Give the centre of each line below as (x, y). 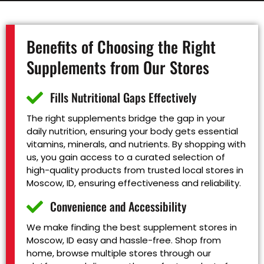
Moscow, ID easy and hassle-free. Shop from (124, 240)
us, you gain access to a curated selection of (126, 157)
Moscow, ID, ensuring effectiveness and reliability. (134, 183)
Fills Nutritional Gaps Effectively (123, 98)
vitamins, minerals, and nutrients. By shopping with (136, 144)
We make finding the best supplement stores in (132, 227)
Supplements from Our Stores (118, 67)
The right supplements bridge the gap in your (126, 118)
